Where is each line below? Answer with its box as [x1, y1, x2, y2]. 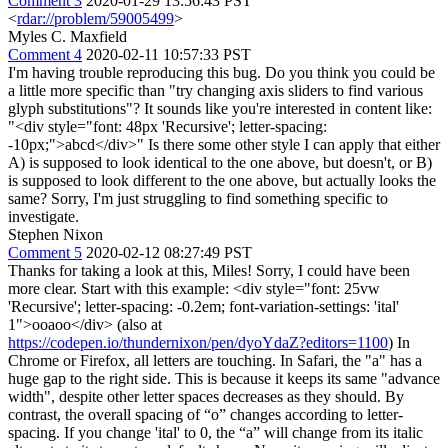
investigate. [8, 208, 79, 225]
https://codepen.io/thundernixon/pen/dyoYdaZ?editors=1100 [8, 334, 388, 351]
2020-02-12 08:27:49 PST [86, 244, 252, 261]
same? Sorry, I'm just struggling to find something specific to [8, 190, 388, 207]
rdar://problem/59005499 [17, 10, 174, 27]
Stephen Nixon [8, 226, 103, 243]
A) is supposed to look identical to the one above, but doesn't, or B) [8, 154, 432, 171]
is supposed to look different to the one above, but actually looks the [8, 172, 436, 189]
